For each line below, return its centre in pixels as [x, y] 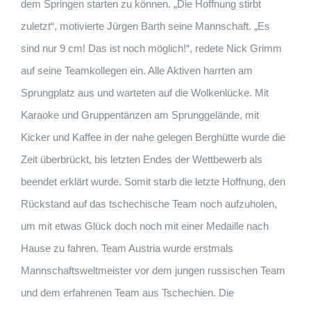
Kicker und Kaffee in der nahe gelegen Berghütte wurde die [153, 137]
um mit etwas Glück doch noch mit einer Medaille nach [145, 226]
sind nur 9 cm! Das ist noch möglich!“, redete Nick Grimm [151, 49]
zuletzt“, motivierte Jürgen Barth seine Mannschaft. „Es [145, 26]
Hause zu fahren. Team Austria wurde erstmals [127, 249]
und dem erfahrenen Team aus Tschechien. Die [127, 293]
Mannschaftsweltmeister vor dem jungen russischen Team [153, 271]
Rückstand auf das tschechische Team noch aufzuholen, [149, 204]
